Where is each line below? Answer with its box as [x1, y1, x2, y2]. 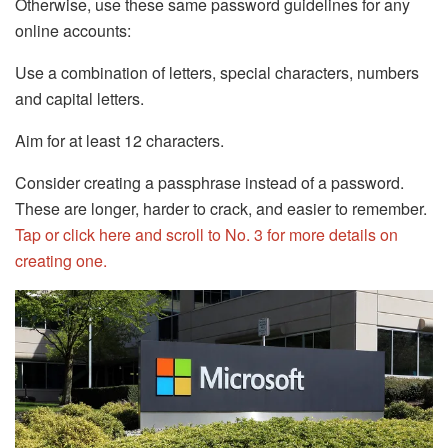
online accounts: [15, 19, 131, 43]
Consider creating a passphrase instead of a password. [15, 171, 404, 195]
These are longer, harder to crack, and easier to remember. [15, 197, 427, 221]
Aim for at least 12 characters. [15, 129, 224, 153]
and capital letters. [15, 87, 144, 111]
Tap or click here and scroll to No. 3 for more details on [15, 223, 398, 247]
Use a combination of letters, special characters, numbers [15, 61, 419, 85]
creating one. [15, 249, 107, 273]
